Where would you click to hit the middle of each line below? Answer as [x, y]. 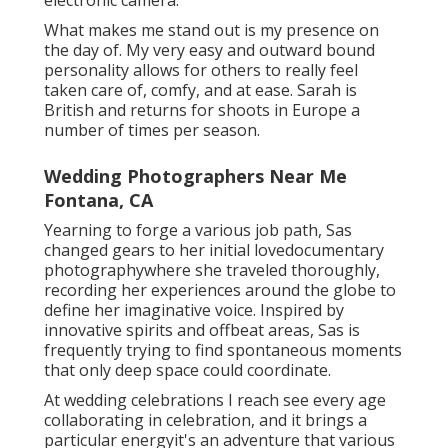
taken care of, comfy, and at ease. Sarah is [200, 89]
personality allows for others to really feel [201, 69]
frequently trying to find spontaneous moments [223, 349]
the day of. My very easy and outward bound [209, 49]
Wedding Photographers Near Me [195, 175]
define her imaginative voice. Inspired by [194, 309]
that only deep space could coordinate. [187, 369]
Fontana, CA [98, 199]
